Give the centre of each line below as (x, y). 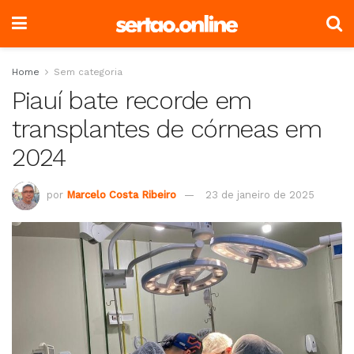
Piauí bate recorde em (132, 100)
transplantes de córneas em (167, 129)
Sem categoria (88, 72)
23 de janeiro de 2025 (260, 195)
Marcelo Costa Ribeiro (121, 195)
